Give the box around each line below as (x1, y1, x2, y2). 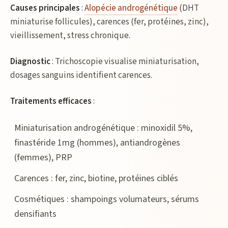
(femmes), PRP (14, 151, 72, 164)
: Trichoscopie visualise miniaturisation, (50, 55, 199, 68)
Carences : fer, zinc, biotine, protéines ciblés (14, 172, 178, 185)
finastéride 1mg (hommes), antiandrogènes (14, 136, 180, 149)
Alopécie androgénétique (84, 2, 178, 14)
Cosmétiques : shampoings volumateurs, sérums (14, 193, 199, 206)
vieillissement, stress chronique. (10, 30, 130, 42)
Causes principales (10, 2, 80, 14)
